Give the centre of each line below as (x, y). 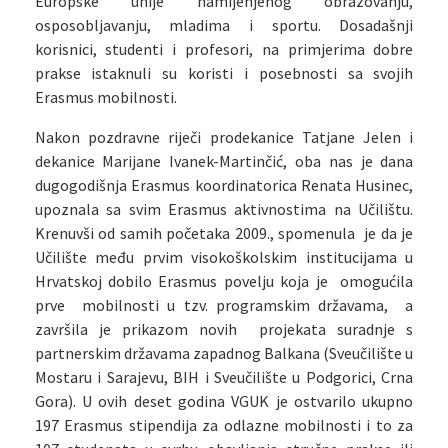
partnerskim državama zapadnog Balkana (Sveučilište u (224, 353)
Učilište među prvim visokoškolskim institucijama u (224, 257)
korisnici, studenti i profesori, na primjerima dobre (224, 49)
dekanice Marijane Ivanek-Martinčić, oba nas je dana (224, 161)
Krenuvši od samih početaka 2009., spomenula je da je (224, 233)
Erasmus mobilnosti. (105, 97)
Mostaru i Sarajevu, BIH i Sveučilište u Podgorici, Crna (224, 377)
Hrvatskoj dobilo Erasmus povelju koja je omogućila (224, 281)
